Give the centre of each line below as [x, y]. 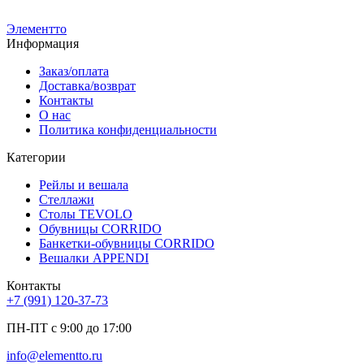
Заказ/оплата [74, 71]
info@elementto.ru [54, 355]
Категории [36, 157]
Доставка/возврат [87, 85]
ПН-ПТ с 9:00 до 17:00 [69, 327]
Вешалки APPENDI [94, 258]
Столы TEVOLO [86, 214]
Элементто [37, 28]
